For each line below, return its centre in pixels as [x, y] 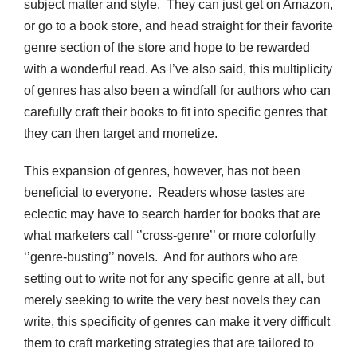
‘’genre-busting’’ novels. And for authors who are [161, 257]
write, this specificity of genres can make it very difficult [177, 322]
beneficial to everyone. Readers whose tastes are [165, 193]
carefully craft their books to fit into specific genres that [175, 112]
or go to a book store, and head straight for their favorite [178, 26]
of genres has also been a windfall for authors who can [177, 91]
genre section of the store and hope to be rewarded [167, 48]
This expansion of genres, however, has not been [162, 171]
